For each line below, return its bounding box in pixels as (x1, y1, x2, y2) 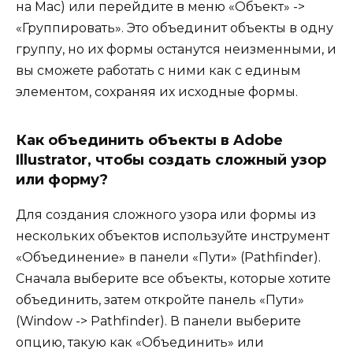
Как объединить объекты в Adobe (16, 132, 283, 150)
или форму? (16, 171, 108, 189)
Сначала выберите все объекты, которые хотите (16, 271, 331, 287)
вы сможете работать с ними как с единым (16, 63, 301, 79)
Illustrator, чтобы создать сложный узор (16, 151, 326, 169)
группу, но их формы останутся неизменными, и (16, 42, 336, 58)
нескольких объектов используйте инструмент (16, 229, 329, 244)
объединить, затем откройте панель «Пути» (16, 292, 304, 308)
